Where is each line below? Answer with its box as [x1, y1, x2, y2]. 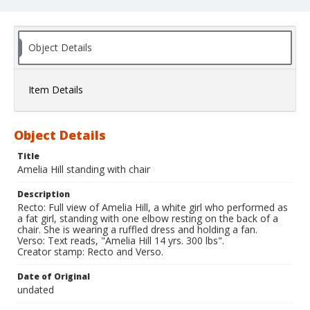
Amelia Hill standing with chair [17, 163, 150, 176]
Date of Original [17, 271, 90, 283]
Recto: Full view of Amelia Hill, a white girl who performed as [17, 201, 288, 215]
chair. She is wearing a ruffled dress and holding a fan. [17, 223, 257, 237]
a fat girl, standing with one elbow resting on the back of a [17, 212, 278, 226]
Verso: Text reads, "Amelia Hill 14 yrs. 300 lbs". [17, 234, 224, 248]
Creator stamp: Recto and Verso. [17, 245, 163, 259]
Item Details [28, 83, 83, 97]
